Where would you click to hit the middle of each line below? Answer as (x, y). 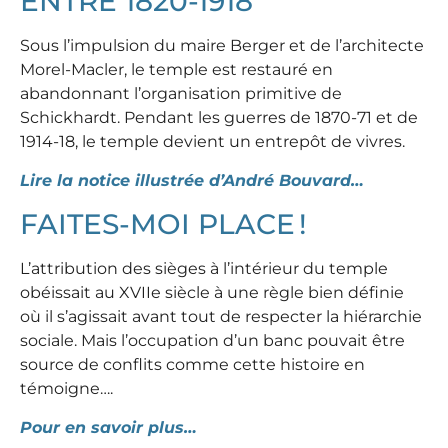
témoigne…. (66, 388)
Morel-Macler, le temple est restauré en (176, 69)
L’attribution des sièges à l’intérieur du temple (204, 268)
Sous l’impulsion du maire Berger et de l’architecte (222, 45)
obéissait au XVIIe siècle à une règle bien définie (212, 292)
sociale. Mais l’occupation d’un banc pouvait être (212, 340)
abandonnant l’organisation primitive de (181, 93)
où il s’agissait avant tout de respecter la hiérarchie (221, 316)
